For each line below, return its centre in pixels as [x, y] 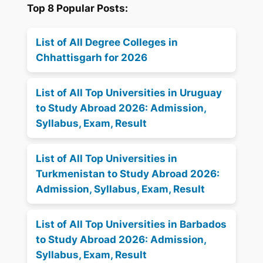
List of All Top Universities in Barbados [131, 225]
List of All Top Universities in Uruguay [129, 93]
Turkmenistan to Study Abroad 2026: [128, 174]
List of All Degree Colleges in [107, 43]
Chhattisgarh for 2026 [92, 58]
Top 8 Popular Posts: [78, 9]
